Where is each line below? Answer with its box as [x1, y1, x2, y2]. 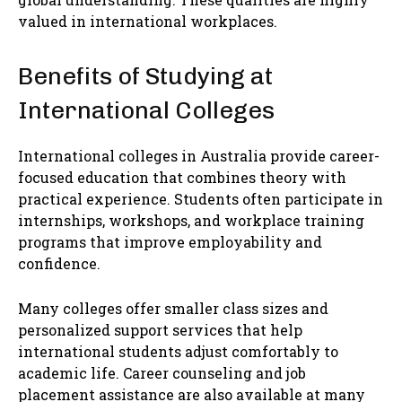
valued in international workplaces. [18, 12, 277, 31]
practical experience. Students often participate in [18, 189, 383, 209]
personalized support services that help [18, 320, 302, 340]
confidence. [18, 254, 100, 274]
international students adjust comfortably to [18, 342, 338, 362]
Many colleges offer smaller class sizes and [18, 299, 328, 319]
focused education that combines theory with [18, 168, 346, 188]
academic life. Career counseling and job [18, 363, 306, 383]
